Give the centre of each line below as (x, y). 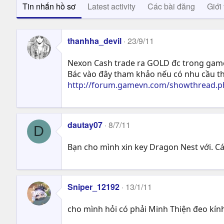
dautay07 (85, 124)
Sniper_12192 (93, 186)
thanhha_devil (94, 40)
